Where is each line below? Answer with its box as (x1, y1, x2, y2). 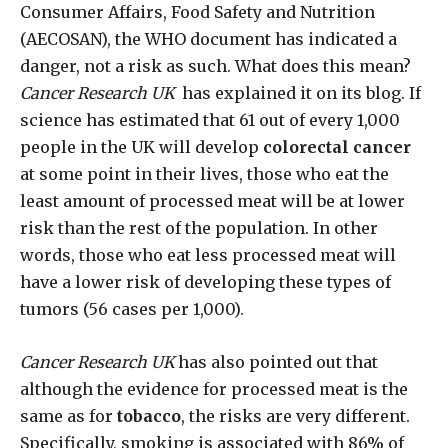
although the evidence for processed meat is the (20, 379, 408, 400)
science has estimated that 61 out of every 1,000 (20, 110, 400, 131)
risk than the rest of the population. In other (20, 218, 378, 239)
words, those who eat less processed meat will (20, 245, 396, 266)
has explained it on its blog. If (178, 83, 421, 104)
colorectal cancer (263, 137, 411, 158)
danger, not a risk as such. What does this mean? (20, 56, 411, 77)
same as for (20, 406, 117, 427)
